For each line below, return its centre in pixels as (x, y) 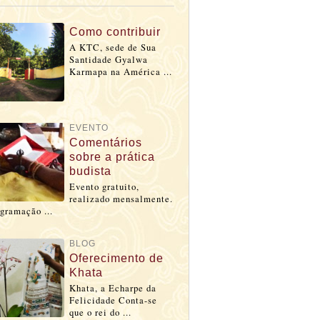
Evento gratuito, (104, 187)
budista (90, 171)
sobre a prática (112, 157)
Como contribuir (115, 32)
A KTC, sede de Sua (113, 47)
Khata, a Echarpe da (113, 288)
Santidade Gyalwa (109, 60)
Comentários (106, 143)
